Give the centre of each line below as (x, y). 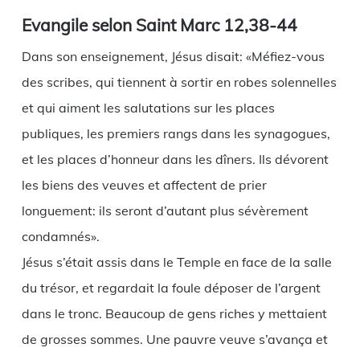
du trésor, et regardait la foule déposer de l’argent (171, 288)
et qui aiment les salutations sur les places (148, 108)
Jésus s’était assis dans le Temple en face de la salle (176, 262)
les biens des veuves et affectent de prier (144, 185)
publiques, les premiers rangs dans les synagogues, (176, 134)
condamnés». (60, 237)
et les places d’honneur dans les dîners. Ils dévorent (175, 160)
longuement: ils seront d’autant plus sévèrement (165, 211)
